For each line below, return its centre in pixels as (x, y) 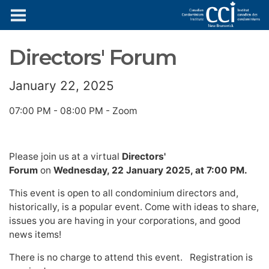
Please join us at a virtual (65, 156)
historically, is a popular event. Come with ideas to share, (134, 207)
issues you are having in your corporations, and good (125, 221)
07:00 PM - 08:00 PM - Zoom (73, 111)
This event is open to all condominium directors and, (124, 193)
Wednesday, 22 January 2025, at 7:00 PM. (150, 170)
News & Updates (134, 12)
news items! (35, 234)
